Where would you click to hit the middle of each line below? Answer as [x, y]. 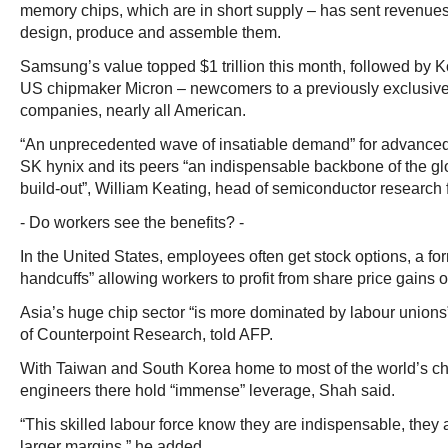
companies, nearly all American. [133, 110]
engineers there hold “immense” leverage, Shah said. [207, 390]
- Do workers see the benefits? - [132, 222]
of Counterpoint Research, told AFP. [146, 334]
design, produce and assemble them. [150, 32]
